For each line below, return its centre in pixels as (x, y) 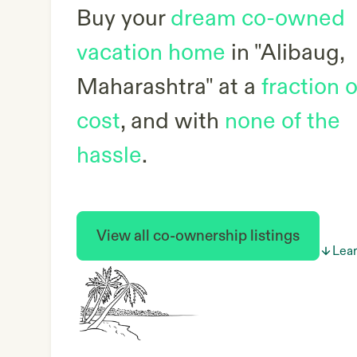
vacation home (151, 53)
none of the (282, 122)
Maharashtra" (145, 87)
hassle (109, 156)
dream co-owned (258, 19)
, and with (173, 122)
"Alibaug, (299, 53)
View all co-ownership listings (198, 236)
